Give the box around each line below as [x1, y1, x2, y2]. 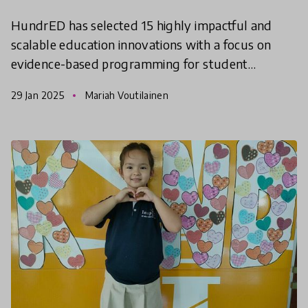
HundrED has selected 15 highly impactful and [11, 16, 272, 33]
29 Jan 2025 [11, 89, 67, 101]
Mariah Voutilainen [82, 89, 169, 101]
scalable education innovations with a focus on [11, 36, 272, 52]
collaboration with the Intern [11, 93, 173, 110]
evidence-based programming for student [11, 55, 248, 71]
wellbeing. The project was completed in [11, 74, 238, 91]
